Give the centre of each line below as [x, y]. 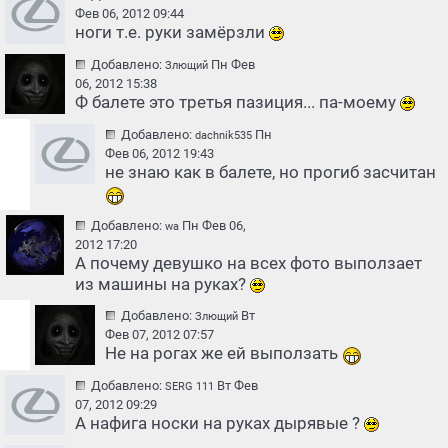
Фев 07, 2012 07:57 [159, 334]
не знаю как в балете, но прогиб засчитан [270, 172]
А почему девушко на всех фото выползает [248, 263]
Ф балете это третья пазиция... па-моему [237, 102]
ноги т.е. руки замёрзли [172, 32]
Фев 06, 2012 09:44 [129, 13]
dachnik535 [223, 135]
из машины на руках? [162, 284]
